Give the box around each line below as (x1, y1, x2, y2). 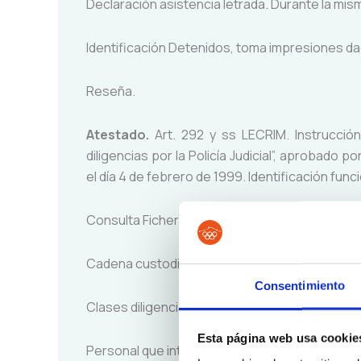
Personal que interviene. (86, 342, 230, 359)
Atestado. (86, 126, 149, 143)
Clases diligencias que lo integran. (86, 298, 286, 316)
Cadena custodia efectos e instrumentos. (86, 255, 334, 272)
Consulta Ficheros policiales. (86, 211, 255, 229)
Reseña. (86, 82, 135, 100)
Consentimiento (254, 278, 346, 293)
